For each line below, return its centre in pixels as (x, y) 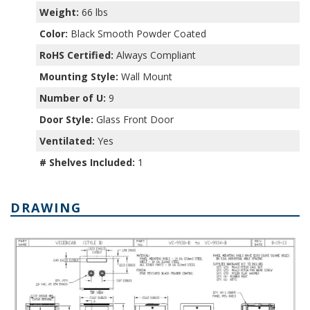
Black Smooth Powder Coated (137, 34)
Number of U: (73, 98)
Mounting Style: (79, 77)
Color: (54, 34)
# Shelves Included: (88, 163)
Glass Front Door (134, 120)
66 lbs (94, 12)
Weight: (60, 12)
